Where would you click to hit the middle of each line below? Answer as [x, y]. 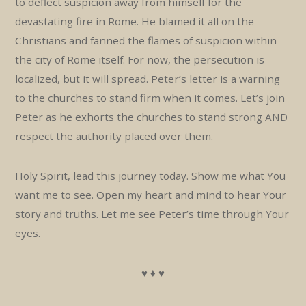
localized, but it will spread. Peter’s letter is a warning [148, 78]
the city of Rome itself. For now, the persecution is [140, 59]
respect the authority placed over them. [114, 136]
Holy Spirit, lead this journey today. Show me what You [151, 175]
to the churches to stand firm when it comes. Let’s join [150, 97]
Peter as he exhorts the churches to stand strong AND [152, 116]
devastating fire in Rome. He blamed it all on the [135, 21]
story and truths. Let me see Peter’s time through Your [152, 213]
